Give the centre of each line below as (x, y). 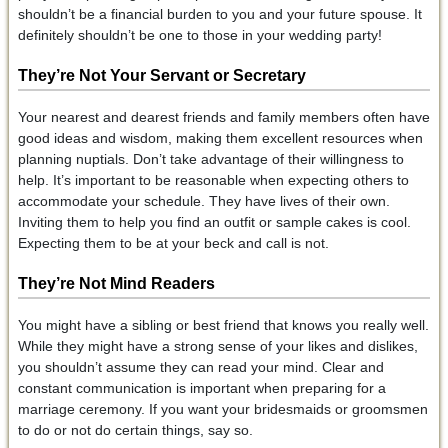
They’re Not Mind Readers (116, 283)
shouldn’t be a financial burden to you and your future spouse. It (219, 13)
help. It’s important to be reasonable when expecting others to (213, 179)
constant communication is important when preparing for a (201, 387)
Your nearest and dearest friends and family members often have (223, 116)
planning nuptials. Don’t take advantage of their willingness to (210, 158)
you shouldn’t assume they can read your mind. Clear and (200, 366)
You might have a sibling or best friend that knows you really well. (223, 324)
